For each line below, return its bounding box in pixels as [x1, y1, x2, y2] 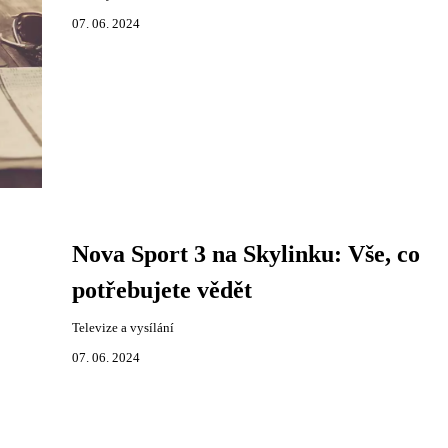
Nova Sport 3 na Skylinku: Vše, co [71, 241, 420, 267]
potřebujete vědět [71, 277, 252, 303]
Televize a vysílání [71, 321, 174, 335]
